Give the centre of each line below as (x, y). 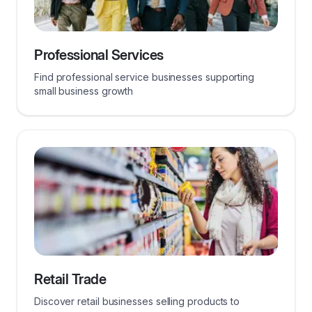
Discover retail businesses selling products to (137, 301)
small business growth (84, 91)
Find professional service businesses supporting (145, 77)
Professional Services (99, 55)
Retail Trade (70, 279)
